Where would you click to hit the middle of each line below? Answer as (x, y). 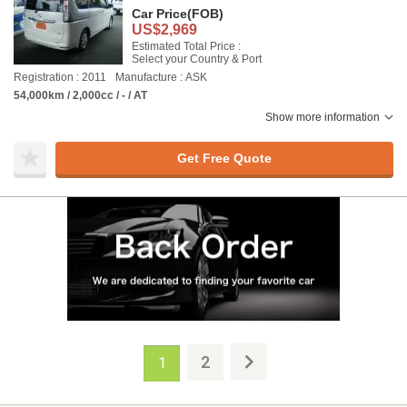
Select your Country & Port (197, 59)
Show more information (323, 117)
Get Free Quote (224, 158)
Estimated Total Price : (186, 46)
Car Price (159, 14)
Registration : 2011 (60, 77)
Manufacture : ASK (161, 77)
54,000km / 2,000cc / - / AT (80, 95)
